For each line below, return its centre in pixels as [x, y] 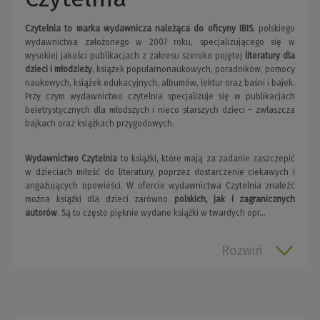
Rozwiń [242, 251]
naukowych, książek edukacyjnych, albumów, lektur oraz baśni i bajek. [160, 83]
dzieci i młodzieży [59, 70]
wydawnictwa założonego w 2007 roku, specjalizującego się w [160, 42]
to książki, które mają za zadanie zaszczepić [206, 159]
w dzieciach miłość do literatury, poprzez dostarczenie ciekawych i [160, 172]
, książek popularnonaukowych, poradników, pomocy [194, 70]
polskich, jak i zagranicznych [234, 200]
